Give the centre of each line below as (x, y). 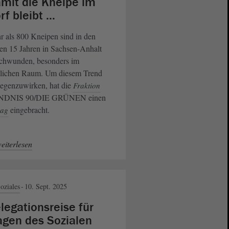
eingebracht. (30, 109)
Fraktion (86, 85)
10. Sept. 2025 (45, 186)
